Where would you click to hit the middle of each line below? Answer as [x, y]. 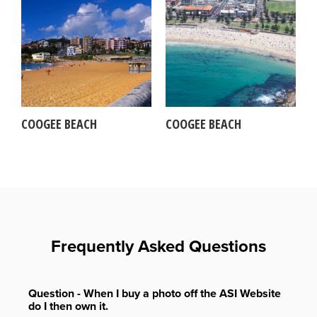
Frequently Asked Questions [158, 246]
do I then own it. [68, 307]
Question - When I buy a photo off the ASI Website [155, 294]
